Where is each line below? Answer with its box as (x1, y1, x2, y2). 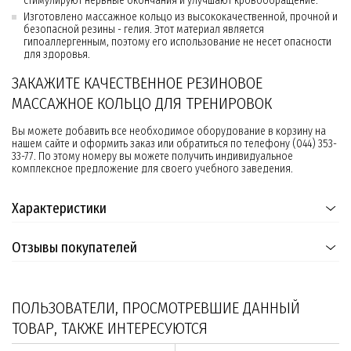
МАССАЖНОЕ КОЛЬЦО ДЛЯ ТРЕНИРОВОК (12, 93, 276, 114)
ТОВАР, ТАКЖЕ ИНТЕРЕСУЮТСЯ (12, 318, 208, 339)
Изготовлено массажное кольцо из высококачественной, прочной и (24, 10, 338, 24)
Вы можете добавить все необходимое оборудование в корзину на (12, 125, 326, 139)
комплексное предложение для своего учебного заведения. (12, 162, 293, 176)
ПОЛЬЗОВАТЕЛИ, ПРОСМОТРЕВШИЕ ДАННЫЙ (12, 298, 300, 319)
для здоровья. (24, 48, 90, 62)
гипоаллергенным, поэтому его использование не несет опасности (24, 35, 331, 49)
